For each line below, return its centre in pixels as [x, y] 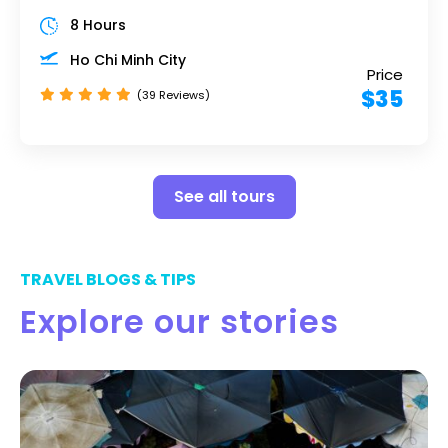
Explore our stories [179, 322]
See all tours [224, 197]
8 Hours [98, 24]
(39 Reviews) [173, 94]
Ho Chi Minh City [128, 59]
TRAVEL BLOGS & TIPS [108, 280]
